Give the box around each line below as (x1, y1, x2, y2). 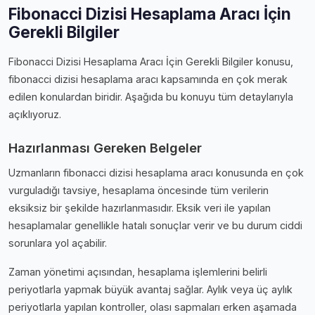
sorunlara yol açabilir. (8, 236, 107, 249)
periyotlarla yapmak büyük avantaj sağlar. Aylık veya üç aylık (8, 283, 292, 295)
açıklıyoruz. (8, 108, 61, 120)
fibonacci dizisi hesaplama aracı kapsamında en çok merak (8, 72, 288, 85)
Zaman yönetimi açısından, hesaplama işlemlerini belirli (8, 265, 267, 278)
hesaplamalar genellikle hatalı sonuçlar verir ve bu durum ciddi (8, 219, 302, 231)
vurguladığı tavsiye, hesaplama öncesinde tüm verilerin (8, 184, 269, 196)
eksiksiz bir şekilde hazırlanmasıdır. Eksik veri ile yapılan (8, 201, 271, 214)
